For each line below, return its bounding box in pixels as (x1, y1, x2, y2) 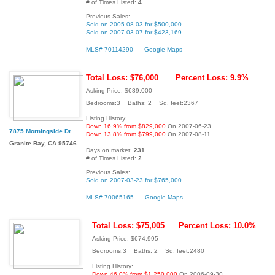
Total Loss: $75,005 (92, 220, 165, 230)
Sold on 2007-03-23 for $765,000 (86, 176, 182, 184)
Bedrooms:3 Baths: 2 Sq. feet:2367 (86, 99, 198, 106)
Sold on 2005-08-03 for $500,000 (86, 21, 182, 28)
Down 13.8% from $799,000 (86, 130, 166, 137)
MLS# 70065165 (86, 193, 134, 201)
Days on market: (86, 146, 134, 153)
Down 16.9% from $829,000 (86, 122, 166, 130)
